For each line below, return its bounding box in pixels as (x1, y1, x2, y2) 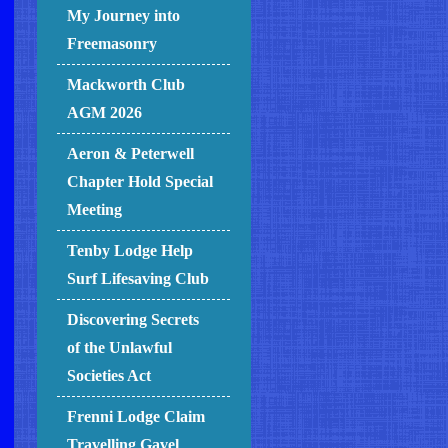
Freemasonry (67, 35, 158, 53)
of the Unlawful (67, 339, 173, 357)
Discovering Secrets (67, 311, 200, 329)
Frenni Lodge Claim (67, 408, 206, 426)
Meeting (67, 201, 123, 219)
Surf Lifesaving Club (67, 270, 210, 288)
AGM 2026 (67, 104, 143, 122)
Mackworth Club (67, 76, 186, 94)
